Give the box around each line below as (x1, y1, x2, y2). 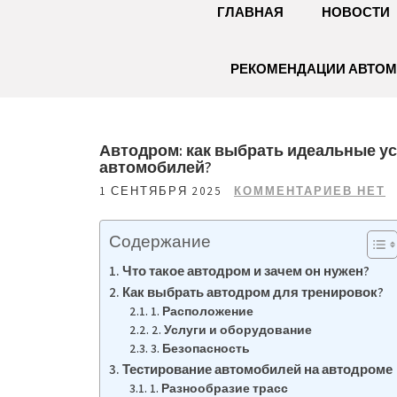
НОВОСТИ (321, 4, 390, 20)
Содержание (109, 230, 211, 253)
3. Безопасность (150, 340, 250, 356)
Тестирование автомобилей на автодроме (122, 360, 393, 378)
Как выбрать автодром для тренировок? (122, 283, 385, 300)
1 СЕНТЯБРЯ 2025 (99, 183, 222, 198)
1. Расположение (150, 303, 253, 319)
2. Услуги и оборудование (151, 322, 312, 338)
